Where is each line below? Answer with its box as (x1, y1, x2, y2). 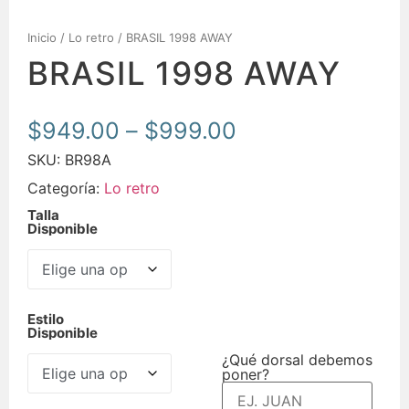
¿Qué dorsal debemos (222, 350, 372, 369)
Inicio (27, 30, 57, 45)
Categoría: (27, 179, 104, 198)
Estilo (27, 310, 64, 329)
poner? (222, 364, 269, 383)
